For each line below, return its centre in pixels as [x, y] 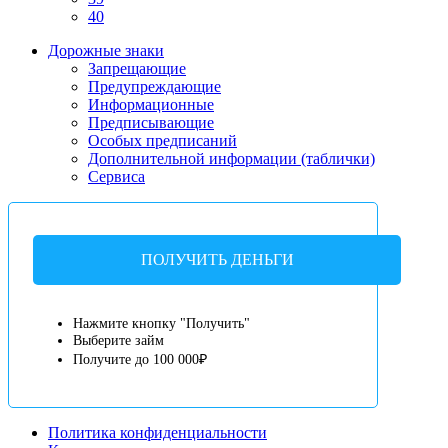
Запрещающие [137, 68]
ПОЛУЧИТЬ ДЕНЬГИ [217, 259]
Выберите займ [118, 340]
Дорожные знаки [106, 50]
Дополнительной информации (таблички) [231, 158]
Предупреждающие [154, 86]
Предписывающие [151, 122]
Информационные [151, 104]
